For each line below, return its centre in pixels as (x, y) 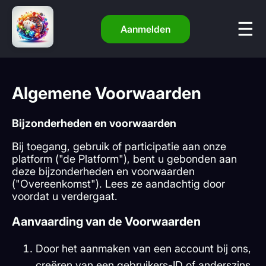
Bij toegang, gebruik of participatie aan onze (119, 147)
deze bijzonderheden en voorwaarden (103, 172)
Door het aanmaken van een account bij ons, (143, 249)
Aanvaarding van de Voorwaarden (106, 222)
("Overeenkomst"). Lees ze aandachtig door (118, 184)
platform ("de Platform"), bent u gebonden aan (124, 159)
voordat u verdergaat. (65, 197)
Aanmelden (145, 29)
